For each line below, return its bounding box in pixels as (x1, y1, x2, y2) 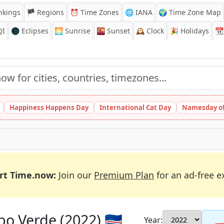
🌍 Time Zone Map (158, 7, 221, 17)
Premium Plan (94, 169, 154, 181)
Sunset (105, 26, 130, 35)
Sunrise (63, 26, 90, 35)
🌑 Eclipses (11, 26, 48, 35)
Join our (56, 169, 94, 181)
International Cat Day (99, 103, 171, 112)
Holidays (178, 26, 209, 35)
